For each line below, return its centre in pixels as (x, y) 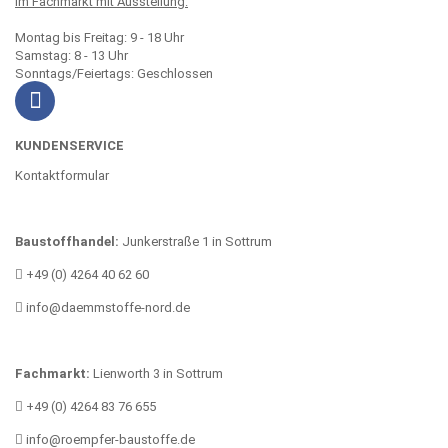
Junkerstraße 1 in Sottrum (195, 241)
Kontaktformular (62, 175)
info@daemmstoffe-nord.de (106, 307)
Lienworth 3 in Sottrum (156, 373)
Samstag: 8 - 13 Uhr (71, 55)
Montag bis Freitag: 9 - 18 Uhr (99, 37)
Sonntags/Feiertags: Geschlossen (114, 73)
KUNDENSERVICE (69, 145)
